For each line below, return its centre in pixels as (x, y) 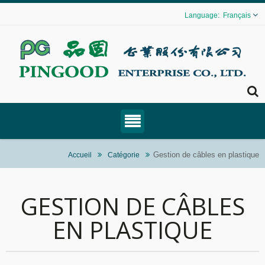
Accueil (80, 155)
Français (237, 15)
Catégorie (124, 155)
